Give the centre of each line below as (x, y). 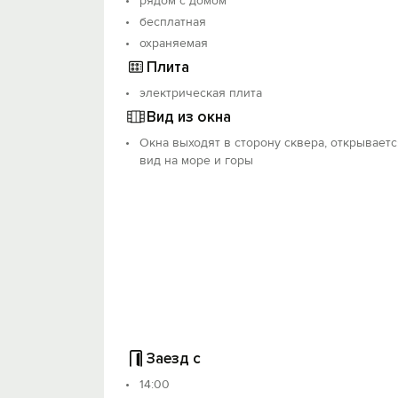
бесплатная (173, 22)
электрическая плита (201, 93)
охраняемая (174, 43)
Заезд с (174, 358)
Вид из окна (189, 116)
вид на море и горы (196, 160)
